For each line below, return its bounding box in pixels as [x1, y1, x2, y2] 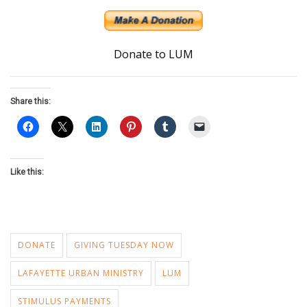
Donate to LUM [114, 47, 193, 62]
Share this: [10, 97, 51, 106]
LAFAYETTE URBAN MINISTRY [18, 267, 144, 279]
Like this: [10, 167, 44, 177]
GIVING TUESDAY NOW [74, 239, 174, 251]
